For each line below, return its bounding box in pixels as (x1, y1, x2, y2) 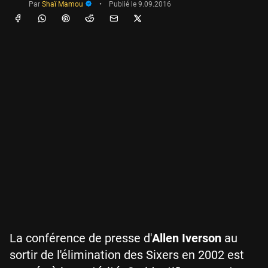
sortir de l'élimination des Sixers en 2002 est (10, 247, 244, 262)
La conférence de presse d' (10, 230, 152, 245)
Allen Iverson (152, 230, 221, 245)
